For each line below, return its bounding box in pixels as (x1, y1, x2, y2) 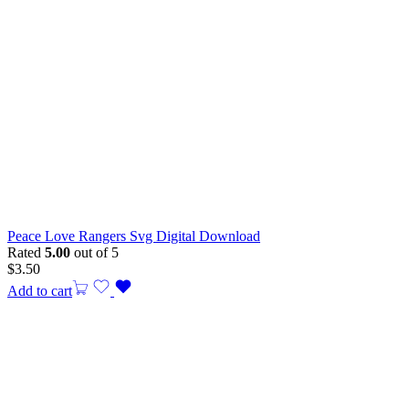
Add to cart (7, 283, 72, 299)
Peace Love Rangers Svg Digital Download (7, 228, 260, 245)
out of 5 (70, 245, 119, 261)
